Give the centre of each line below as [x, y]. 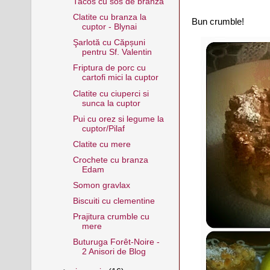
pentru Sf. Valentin [117, 52]
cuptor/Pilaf [103, 128]
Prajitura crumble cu [111, 217]
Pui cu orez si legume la [118, 119]
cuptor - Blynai [109, 27]
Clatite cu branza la [109, 17]
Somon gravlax [101, 185]
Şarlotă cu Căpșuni [109, 43]
